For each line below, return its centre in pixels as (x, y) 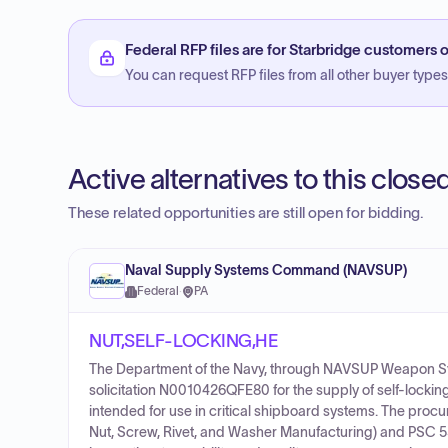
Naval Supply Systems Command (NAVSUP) (266, 270)
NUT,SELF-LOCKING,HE (184, 341)
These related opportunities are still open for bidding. (246, 213)
